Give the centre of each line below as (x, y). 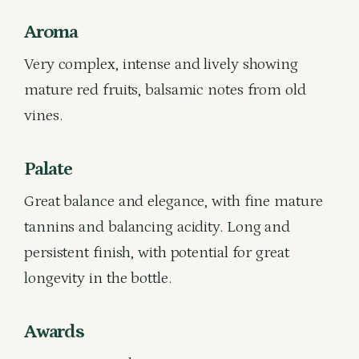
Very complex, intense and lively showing (161, 64)
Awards (54, 331)
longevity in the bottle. (98, 278)
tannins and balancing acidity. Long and (157, 227)
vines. (43, 115)
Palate (48, 169)
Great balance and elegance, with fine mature (173, 201)
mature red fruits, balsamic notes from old (165, 90)
